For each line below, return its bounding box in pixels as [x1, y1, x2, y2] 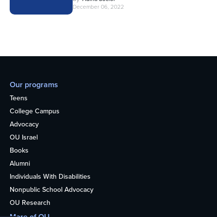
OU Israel [10, 132, 38, 142]
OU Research [10, 197, 50, 208]
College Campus [10, 106, 60, 116]
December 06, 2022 [73, 2, 124, 11]
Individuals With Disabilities [10, 171, 91, 182]
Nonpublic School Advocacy [10, 184, 93, 195]
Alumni [10, 158, 30, 169]
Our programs [10, 78, 58, 90]
